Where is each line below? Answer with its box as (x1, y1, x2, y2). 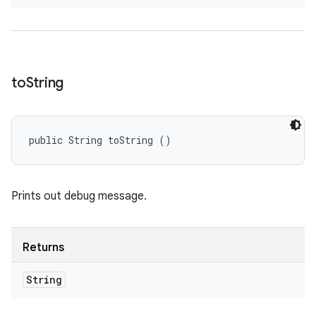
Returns (23, 241, 64, 255)
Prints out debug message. (11, 189, 147, 203)
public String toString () (29, 133, 171, 147)
